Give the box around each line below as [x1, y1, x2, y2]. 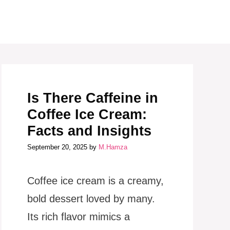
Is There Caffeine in [27, 90, 158, 106]
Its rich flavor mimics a [27, 211, 130, 222]
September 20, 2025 [27, 143, 87, 151]
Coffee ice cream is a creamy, [27, 175, 164, 186]
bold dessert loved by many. [27, 193, 155, 204]
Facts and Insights [27, 123, 151, 139]
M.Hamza [98, 143, 127, 151]
